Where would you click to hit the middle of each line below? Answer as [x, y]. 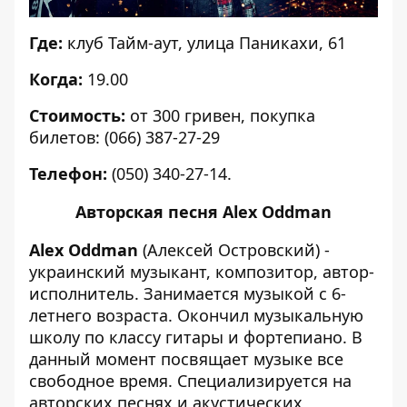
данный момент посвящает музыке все [186, 359]
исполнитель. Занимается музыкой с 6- [188, 293]
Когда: [56, 79]
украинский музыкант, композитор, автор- [202, 272]
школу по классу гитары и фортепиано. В [196, 337]
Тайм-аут [143, 43]
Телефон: [68, 174]
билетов [62, 137]
